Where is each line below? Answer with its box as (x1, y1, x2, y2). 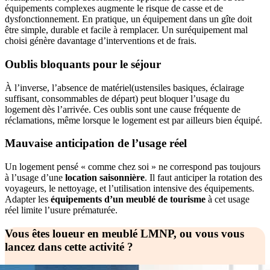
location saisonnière (65, 172, 145, 183)
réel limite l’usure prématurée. (5, 204, 118, 215)
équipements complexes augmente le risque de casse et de (5, 3, 223, 14)
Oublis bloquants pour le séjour (5, 57, 161, 71)
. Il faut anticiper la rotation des (145, 172, 262, 183)
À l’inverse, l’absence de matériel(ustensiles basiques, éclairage (5, 82, 244, 93)
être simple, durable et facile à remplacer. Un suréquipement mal (5, 25, 248, 36)
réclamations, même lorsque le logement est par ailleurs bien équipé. (5, 115, 262, 125)
